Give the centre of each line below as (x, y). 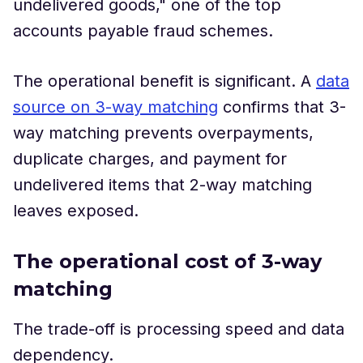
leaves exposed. (76, 211)
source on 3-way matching (115, 107)
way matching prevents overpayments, (163, 133)
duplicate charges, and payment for (150, 159)
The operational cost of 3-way (167, 261)
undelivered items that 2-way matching (162, 185)
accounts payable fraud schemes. (143, 31)
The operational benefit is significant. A (164, 81)
